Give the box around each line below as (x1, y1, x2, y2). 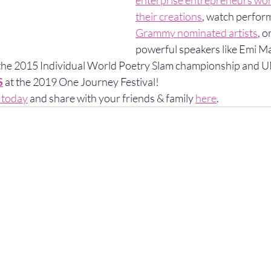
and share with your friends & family (28, 91, 195, 105)
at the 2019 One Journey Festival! (3, 75, 159, 88)
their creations (135, 10, 202, 23)
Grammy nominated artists (135, 26, 258, 39)
